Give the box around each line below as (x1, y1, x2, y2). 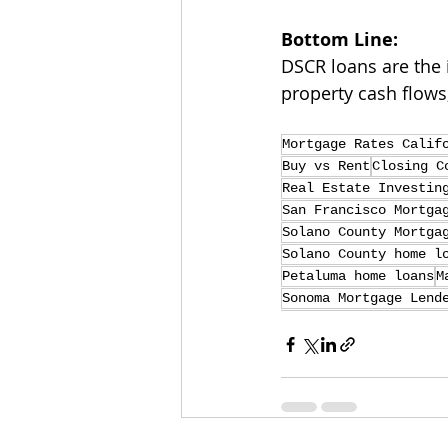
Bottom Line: (281, 27, 398, 53)
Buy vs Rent (282, 158, 370, 175)
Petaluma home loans (282, 268, 434, 285)
